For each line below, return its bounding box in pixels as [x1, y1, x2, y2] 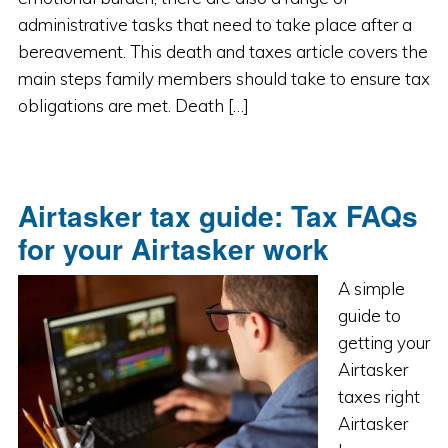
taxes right [337, 386, 420, 407]
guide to [337, 305, 401, 326]
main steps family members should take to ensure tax [17, 68, 430, 89]
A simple [337, 278, 405, 299]
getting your [337, 332, 430, 353]
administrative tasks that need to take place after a [17, 14, 412, 35]
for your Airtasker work [17, 228, 329, 269]
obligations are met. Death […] [17, 95, 249, 116]
